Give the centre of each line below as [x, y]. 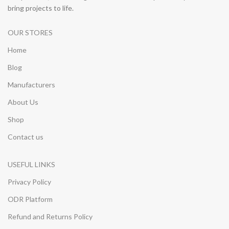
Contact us [26, 136]
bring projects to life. [41, 8]
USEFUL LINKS [32, 164]
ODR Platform [30, 199]
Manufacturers [32, 84]
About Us [23, 102]
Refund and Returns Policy [50, 216]
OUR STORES [30, 32]
